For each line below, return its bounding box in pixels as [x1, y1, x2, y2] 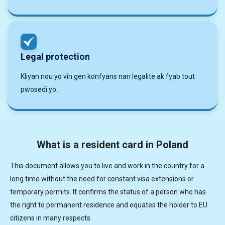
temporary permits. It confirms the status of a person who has [10, 187, 206, 196]
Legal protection [20, 51, 90, 62]
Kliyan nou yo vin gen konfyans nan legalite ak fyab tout [20, 72, 195, 81]
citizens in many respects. [10, 213, 92, 222]
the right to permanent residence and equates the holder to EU [10, 200, 207, 209]
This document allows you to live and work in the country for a [10, 161, 204, 170]
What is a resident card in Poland [37, 138, 188, 151]
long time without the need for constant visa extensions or [10, 174, 194, 183]
